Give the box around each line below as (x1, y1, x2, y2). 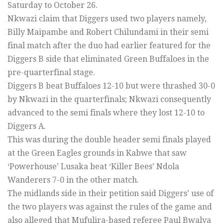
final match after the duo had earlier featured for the (7, 41, 211, 51)
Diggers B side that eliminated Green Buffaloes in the (7, 54, 209, 64)
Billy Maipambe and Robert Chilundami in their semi (7, 27, 209, 37)
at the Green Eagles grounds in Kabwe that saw (7, 148, 187, 158)
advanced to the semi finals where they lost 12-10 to (7, 108, 205, 118)
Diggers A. (7, 121, 46, 131)
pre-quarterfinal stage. (7, 68, 95, 78)
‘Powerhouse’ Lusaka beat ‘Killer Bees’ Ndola (7, 162, 179, 172)
